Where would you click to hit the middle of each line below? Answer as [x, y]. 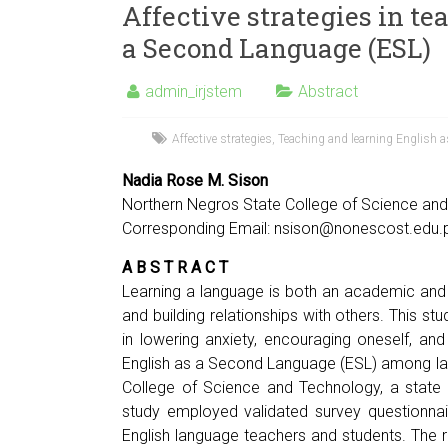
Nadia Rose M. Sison [195, 181]
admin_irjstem [193, 92]
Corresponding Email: [198, 229]
